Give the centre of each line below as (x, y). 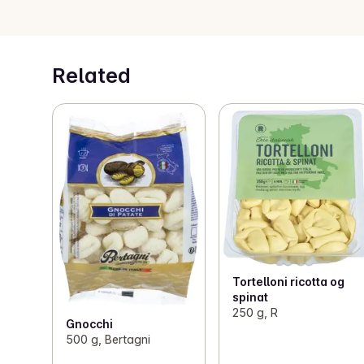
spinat (251, 297)
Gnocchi (89, 323)
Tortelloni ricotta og (289, 282)
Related (91, 75)
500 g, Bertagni (108, 339)
